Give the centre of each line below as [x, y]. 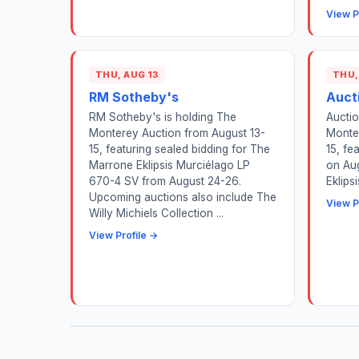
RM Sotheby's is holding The [163, 117]
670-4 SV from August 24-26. [165, 181]
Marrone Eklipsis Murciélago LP [169, 165]
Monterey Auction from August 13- [177, 133]
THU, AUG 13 [127, 75]
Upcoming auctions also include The [183, 197]
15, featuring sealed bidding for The [179, 149]
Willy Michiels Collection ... [156, 213]
